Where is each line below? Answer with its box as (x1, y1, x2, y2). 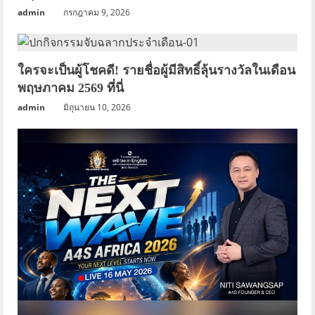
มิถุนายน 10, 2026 (63, 101, 131, 113)
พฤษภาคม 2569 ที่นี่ (18, 80, 124, 95)
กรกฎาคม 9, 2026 (63, 6, 130, 18)
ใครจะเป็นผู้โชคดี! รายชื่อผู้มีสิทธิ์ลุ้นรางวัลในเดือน (18, 63, 295, 77)
